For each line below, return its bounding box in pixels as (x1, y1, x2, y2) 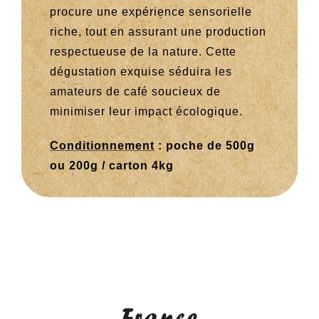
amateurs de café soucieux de (49, 85, 221, 98)
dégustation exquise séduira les (49, 66, 232, 78)
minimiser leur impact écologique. (49, 105, 243, 118)
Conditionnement (49, 140, 155, 152)
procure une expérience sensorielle (49, 6, 252, 19)
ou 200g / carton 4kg (49, 159, 174, 172)
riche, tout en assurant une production (49, 26, 266, 38)
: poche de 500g (154, 140, 255, 152)
